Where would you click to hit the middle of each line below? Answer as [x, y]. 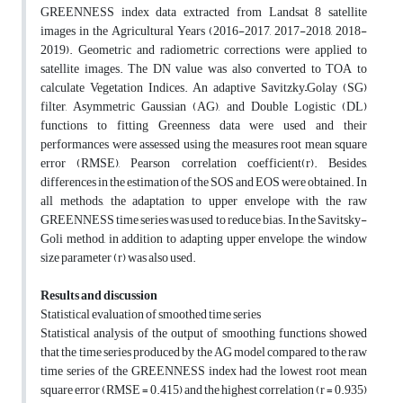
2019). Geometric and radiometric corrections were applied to [204, 50]
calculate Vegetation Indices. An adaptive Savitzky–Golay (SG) [204, 88]
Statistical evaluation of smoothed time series [151, 315]
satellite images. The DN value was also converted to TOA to [204, 69]
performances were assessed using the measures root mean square [204, 145]
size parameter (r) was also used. [118, 258]
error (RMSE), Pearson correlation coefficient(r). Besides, [204, 164]
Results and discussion [99, 296]
